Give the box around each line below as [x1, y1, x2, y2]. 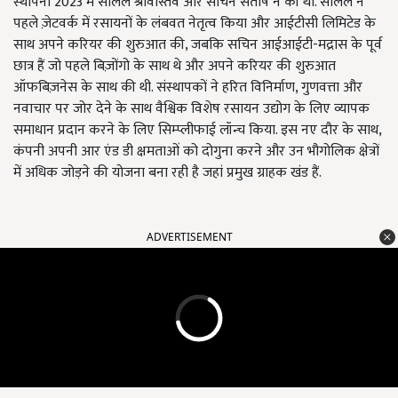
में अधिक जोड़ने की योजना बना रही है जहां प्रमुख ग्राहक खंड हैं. [13, 161, 325, 186]
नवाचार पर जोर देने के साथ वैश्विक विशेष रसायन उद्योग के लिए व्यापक [13, 97, 370, 122]
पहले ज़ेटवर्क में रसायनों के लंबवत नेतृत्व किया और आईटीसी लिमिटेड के [13, 12, 376, 36]
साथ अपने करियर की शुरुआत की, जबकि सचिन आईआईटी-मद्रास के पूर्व [13, 33, 382, 58]
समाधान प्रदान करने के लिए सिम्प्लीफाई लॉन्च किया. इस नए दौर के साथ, [13, 118, 381, 143]
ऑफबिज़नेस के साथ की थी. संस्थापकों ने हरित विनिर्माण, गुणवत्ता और [13, 76, 362, 100]
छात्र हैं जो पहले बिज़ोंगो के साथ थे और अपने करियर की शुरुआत [13, 54, 336, 79]
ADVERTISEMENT [147, 229, 233, 245]
